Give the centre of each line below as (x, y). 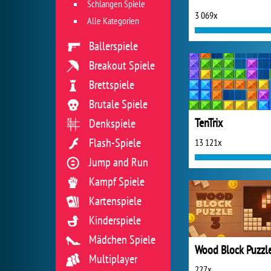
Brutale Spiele (118, 104)
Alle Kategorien (113, 21)
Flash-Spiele (115, 143)
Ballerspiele (113, 46)
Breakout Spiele (122, 65)
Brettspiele (112, 85)
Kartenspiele (115, 201)
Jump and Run (119, 162)
